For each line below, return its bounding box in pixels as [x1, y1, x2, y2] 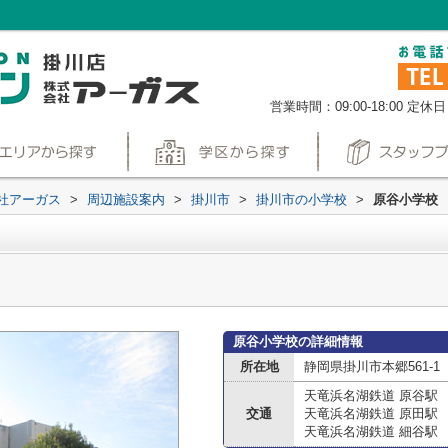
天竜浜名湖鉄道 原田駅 [304, 406, 438, 421]
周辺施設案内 [87, 192, 165, 207]
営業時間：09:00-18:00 [270, 99, 403, 114]
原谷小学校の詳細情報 [233, 334, 363, 349]
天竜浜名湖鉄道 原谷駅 [304, 388, 438, 403]
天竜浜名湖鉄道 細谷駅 [304, 424, 438, 439]
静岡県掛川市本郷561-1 [304, 359, 440, 374]
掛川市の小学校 [256, 192, 347, 207]
